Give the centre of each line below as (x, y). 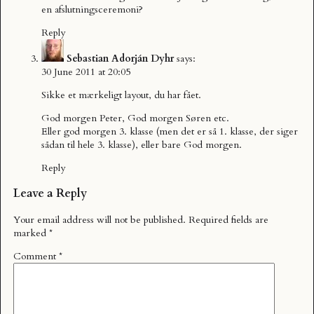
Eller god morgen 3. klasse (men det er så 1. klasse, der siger (170, 131)
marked (31, 233)
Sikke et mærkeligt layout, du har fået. (121, 95)
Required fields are (228, 219)
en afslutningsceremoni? (92, 9)
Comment (36, 256)
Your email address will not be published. (100, 219)
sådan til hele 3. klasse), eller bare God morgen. (142, 144)
